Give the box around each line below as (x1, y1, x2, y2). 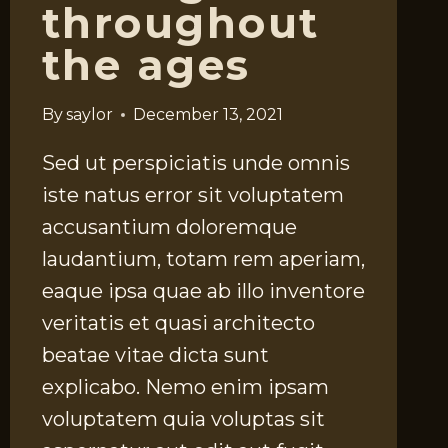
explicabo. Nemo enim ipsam (41, 375, 329, 400)
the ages (41, 39, 251, 92)
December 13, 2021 (132, 105, 283, 125)
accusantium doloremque (41, 215, 297, 240)
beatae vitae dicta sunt (41, 343, 269, 368)
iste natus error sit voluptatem (41, 183, 344, 208)
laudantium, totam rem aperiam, (41, 247, 365, 272)
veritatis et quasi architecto (41, 311, 315, 336)
